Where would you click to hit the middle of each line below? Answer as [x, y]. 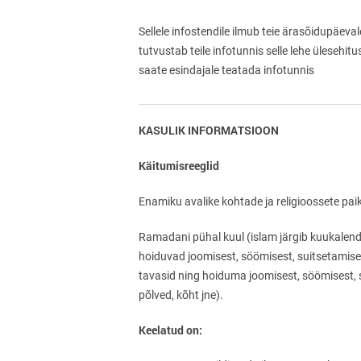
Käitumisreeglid [179, 166]
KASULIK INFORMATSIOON [209, 130]
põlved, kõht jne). [181, 295]
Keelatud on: [170, 330]
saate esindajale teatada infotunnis [226, 70]
